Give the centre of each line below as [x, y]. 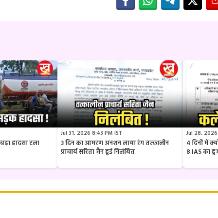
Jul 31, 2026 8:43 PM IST [91, 133]
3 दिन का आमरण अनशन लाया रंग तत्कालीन [115, 143]
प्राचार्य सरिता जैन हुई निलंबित [98, 152]
